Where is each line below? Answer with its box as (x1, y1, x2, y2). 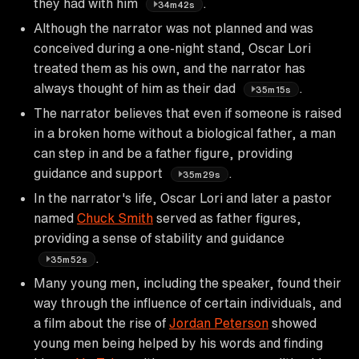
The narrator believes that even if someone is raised (34, 106, 341, 119)
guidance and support (34, 166, 166, 179)
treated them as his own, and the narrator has (34, 61, 305, 75)
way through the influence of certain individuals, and (34, 296, 341, 309)
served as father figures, (153, 211, 301, 224)
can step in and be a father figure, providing (34, 146, 292, 159)
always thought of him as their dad (34, 81, 239, 95)
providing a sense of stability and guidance (34, 231, 284, 244)
